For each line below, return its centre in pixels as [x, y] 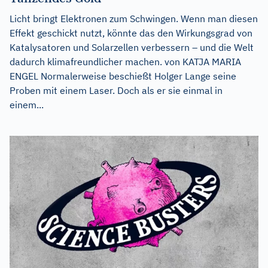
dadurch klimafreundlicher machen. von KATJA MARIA [125, 62]
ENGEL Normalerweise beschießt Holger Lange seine [123, 76]
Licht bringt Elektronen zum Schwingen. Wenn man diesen [134, 19]
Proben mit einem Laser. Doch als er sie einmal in [116, 91]
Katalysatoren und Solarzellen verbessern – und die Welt [132, 48]
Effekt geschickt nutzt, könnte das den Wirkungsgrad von [131, 33]
